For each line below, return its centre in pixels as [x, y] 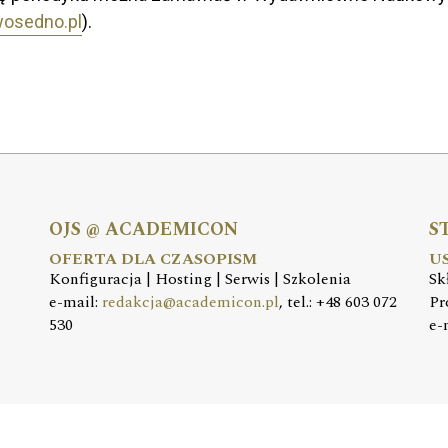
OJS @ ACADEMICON [143, 230]
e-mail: [75, 302]
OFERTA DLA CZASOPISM [153, 259]
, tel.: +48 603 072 [338, 302]
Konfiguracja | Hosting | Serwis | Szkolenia [200, 279]
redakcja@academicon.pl [190, 302]
